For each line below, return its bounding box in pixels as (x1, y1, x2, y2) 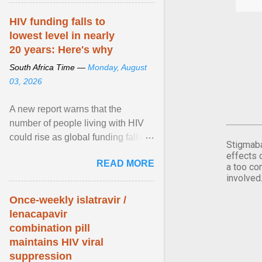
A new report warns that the (9, 104, 122, 114)
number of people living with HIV (9, 118, 144, 128)
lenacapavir (9, 208, 67, 220)
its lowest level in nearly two (9, 146, 125, 156)
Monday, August (88, 63, 147, 72)
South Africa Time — (9, 63, 88, 72)
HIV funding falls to (9, 16, 105, 27)
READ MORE (96, 158, 154, 168)
